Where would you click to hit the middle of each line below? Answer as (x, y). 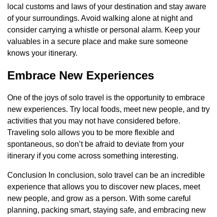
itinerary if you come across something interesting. (93, 156)
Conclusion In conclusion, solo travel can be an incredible (106, 175)
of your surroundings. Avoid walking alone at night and (100, 18)
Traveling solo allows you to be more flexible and (91, 133)
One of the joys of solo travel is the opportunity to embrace (106, 98)
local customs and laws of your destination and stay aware (107, 7)
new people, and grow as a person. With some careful (99, 199)
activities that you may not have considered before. (94, 121)
